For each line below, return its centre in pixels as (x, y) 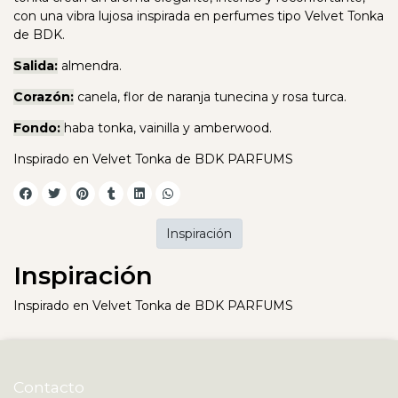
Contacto (49, 386)
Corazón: (44, 97)
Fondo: (39, 128)
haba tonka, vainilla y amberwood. (168, 128)
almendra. (90, 66)
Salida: (36, 66)
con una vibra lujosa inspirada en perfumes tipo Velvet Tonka (199, 16)
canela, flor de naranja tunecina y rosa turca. (210, 97)
